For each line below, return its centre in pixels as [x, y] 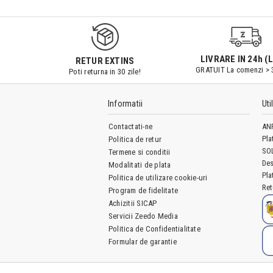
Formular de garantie [143, 241]
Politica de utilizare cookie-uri [158, 177]
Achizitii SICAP [133, 203]
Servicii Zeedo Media [143, 216]
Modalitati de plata [140, 165]
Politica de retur [135, 139]
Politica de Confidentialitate [154, 229]
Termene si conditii [140, 152]
